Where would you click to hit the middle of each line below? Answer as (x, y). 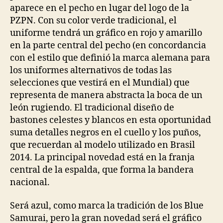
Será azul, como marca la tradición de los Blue (107, 206)
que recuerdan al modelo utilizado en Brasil (103, 145)
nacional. (30, 182)
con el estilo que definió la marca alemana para (110, 58)
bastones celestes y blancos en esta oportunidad (111, 120)
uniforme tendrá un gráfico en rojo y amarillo (106, 33)
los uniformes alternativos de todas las (91, 70)
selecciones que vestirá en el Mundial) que (100, 83)
